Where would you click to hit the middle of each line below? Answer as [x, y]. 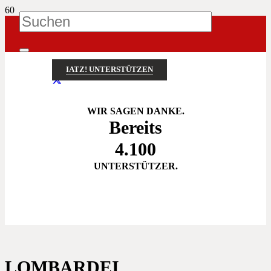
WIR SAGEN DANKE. [135, 111]
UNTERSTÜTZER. [135, 166]
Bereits [135, 127]
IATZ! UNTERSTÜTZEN [109, 70]
